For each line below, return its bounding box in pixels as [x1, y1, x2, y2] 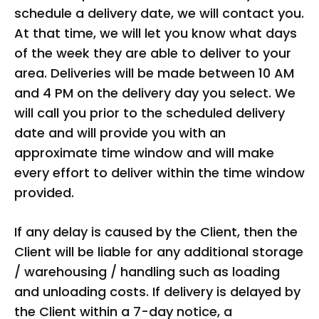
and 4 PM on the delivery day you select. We [14, 84, 296, 102]
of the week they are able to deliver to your [14, 44, 291, 62]
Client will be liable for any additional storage [14, 243, 303, 261]
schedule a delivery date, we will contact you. [14, 4, 304, 22]
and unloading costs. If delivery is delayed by [14, 283, 300, 300]
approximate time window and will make [14, 144, 274, 162]
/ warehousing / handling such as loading [14, 263, 280, 281]
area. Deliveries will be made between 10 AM [14, 64, 294, 82]
